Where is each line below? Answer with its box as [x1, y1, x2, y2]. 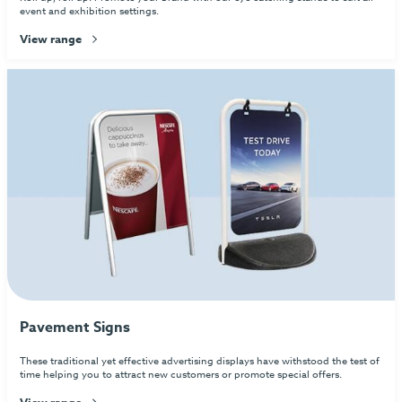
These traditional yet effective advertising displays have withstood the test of [20, 353, 380, 369]
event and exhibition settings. [20, 3, 160, 19]
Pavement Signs [20, 317, 131, 339]
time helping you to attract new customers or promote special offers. [20, 366, 343, 382]
